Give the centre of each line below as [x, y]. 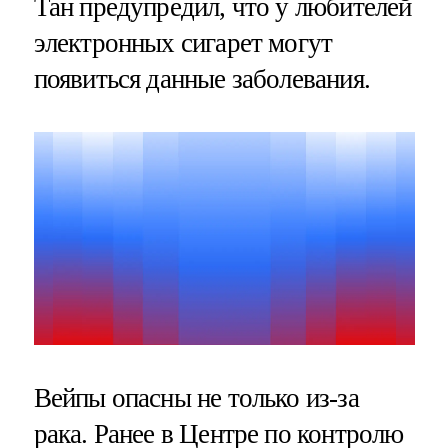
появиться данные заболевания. [201, 78]
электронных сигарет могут [183, 42]
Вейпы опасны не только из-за [196, 398]
